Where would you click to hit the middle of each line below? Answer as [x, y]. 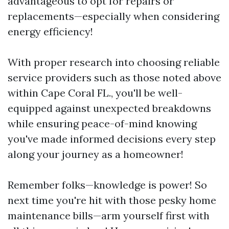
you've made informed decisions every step [112, 139]
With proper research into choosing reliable [114, 62]
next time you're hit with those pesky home [112, 200]
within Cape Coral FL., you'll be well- [95, 93]
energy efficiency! [50, 31]
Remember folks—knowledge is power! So [107, 185]
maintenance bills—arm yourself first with [109, 215]
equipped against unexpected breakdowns [109, 108]
